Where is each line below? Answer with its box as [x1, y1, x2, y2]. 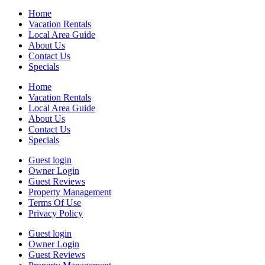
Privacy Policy [28, 208, 83, 219]
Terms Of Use [28, 198, 81, 208]
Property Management [28, 187, 111, 198]
